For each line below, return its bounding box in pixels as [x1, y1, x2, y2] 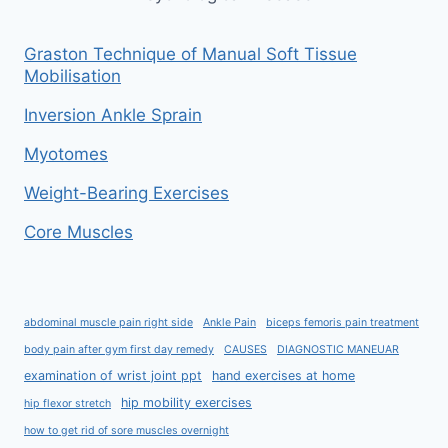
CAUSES [224, 343, 267, 356]
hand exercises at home [212, 368, 355, 383]
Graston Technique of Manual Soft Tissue [24, 44, 357, 64]
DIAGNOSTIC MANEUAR [277, 343, 399, 356]
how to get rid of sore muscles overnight [24, 424, 229, 437]
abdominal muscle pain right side [24, 316, 193, 329]
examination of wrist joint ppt [24, 368, 202, 383]
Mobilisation [24, 66, 121, 86]
